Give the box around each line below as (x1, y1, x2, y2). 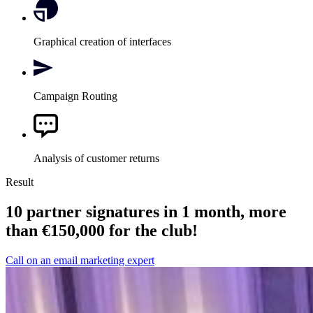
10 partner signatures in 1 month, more (6, 203, 286, 221)
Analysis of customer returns (34, 152, 159, 165)
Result (6, 176, 34, 189)
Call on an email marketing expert (6, 254, 154, 267)
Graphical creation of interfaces (34, 36, 171, 48)
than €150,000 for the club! (6, 221, 198, 240)
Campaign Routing (34, 90, 117, 103)
